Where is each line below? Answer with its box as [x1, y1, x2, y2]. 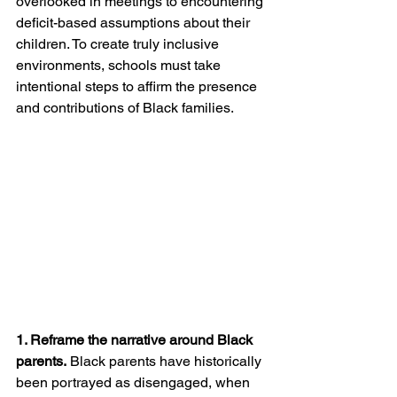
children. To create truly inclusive [16, 35, 222, 53]
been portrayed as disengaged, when [16, 373, 253, 391]
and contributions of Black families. [16, 99, 234, 117]
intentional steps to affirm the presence [16, 78, 261, 96]
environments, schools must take [16, 57, 224, 74]
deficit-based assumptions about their [16, 14, 253, 32]
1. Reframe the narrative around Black [16, 331, 256, 348]
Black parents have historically [66, 352, 265, 370]
